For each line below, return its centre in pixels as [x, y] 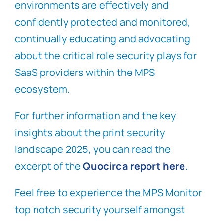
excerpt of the [49, 166]
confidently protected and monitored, [102, 22]
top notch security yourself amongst [100, 210]
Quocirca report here [134, 166]
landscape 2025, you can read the [93, 149]
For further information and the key [95, 116]
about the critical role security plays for [106, 56]
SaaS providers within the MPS [85, 73]
